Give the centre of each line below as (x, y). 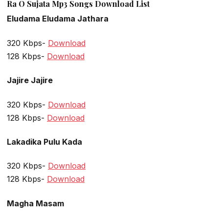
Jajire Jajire (30, 80)
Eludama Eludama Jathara (58, 19)
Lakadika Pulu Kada (44, 142)
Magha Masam (35, 203)
